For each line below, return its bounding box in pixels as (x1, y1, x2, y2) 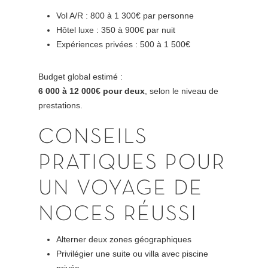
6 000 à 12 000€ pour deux (38, 86, 145, 96)
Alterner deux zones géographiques (56, 234, 192, 244)
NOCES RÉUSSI (38, 205, 198, 224)
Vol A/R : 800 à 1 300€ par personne (56, 10, 194, 20)
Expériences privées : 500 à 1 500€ (56, 39, 191, 49)
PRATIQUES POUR (38, 153, 226, 173)
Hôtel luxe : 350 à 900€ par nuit (56, 25, 176, 35)
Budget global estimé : (38, 71, 123, 81)
